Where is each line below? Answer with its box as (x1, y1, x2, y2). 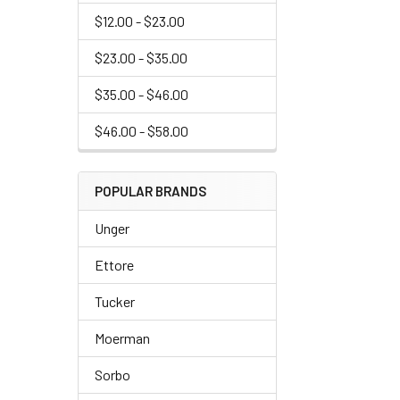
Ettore (95, 256, 134, 273)
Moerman (95, 329, 150, 346)
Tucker (95, 293, 135, 310)
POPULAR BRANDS (95, 183, 206, 199)
